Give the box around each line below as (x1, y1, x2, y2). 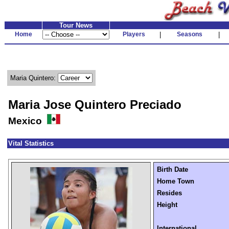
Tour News (59, 21, 93, 29)
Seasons (176, 31, 202, 38)
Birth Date (157, 166, 188, 173)
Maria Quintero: (10, 74, 58, 82)
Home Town (157, 177, 194, 185)
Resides (157, 189, 182, 197)
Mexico (8, 116, 47, 126)
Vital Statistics (8, 140, 54, 147)
